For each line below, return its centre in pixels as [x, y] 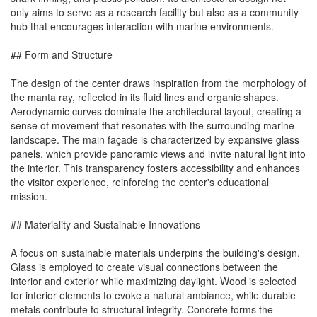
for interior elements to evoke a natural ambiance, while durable [153, 295]
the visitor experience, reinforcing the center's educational [140, 182]
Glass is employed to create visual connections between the [144, 267]
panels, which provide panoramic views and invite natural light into [158, 154]
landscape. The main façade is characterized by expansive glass [155, 140]
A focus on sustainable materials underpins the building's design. [155, 253]
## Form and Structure [62, 55]
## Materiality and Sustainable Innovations [105, 225]
